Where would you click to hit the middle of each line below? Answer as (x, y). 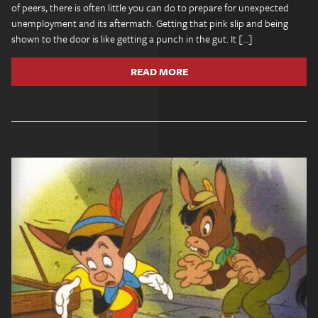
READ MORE (159, 71)
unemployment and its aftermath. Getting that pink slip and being (150, 23)
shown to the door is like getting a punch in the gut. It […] (132, 39)
